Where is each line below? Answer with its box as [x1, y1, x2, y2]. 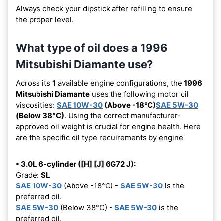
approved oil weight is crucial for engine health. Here [16, 121, 201, 131]
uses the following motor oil [90, 89, 189, 99]
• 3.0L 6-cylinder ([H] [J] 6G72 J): [16, 159, 136, 169]
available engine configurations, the [56, 78, 184, 88]
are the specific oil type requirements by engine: [16, 132, 185, 142]
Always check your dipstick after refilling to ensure [16, 3, 192, 13]
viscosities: [16, 100, 57, 110]
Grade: [16, 170, 41, 180]
